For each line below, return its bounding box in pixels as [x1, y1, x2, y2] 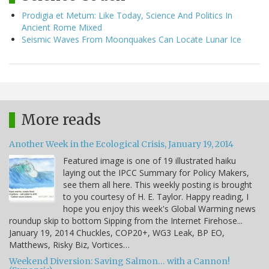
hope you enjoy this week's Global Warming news [63, 202, 256, 214]
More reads [21, 110, 101, 129]
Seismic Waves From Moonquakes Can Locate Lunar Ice [22, 33, 241, 45]
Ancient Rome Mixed [22, 21, 102, 33]
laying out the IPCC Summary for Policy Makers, [63, 166, 249, 178]
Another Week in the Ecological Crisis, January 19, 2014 [9, 138, 234, 150]
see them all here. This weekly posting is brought [63, 178, 252, 190]
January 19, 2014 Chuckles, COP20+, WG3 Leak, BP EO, [9, 226, 225, 238]
